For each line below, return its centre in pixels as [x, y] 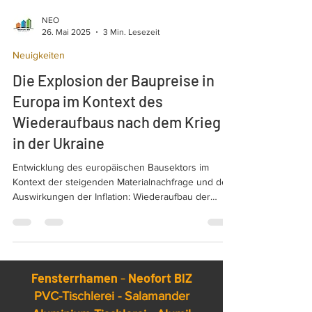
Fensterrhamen [74, 301]
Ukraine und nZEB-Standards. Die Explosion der [116, 234]
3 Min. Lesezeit [132, 55]
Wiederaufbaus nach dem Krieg [117, 145]
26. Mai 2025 [66, 55]
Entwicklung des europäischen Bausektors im [111, 190]
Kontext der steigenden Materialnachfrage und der [122, 205]
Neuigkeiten [39, 78]
